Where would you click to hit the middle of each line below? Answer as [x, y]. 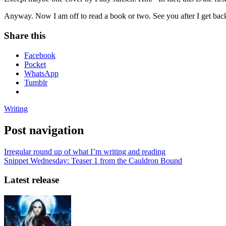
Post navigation [44, 130]
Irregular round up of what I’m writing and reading [85, 151]
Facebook [40, 55]
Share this [25, 35]
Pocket [35, 64]
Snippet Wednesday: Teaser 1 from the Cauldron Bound [93, 160]
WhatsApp [41, 73]
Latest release [32, 180]
